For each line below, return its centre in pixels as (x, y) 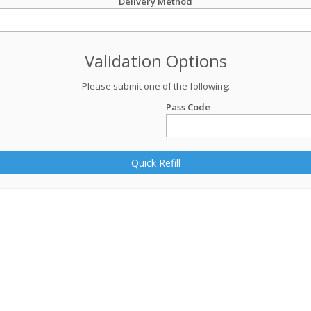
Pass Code (188, 107)
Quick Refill (155, 163)
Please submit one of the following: (155, 86)
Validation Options (155, 61)
